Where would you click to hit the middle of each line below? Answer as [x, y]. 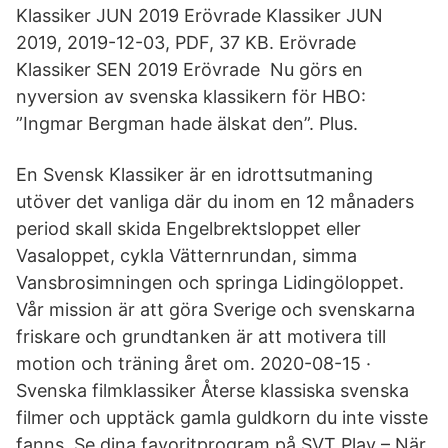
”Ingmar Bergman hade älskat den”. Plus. [187, 123]
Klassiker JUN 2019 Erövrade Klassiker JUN [199, 15]
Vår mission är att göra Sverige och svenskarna [215, 309]
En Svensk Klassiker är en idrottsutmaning [194, 174]
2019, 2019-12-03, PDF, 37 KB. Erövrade [186, 42]
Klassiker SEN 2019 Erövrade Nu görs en [189, 69]
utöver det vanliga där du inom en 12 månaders [215, 201]
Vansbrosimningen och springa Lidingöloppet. [210, 282]
